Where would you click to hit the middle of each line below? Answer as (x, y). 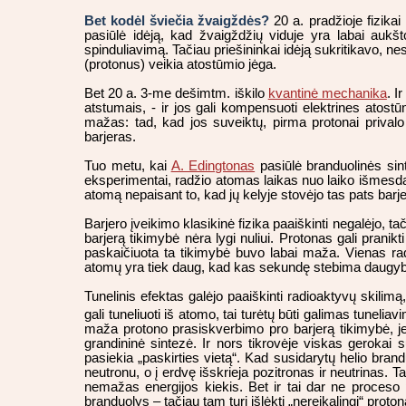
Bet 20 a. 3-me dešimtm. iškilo (176, 94)
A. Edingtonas (213, 166)
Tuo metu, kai (128, 166)
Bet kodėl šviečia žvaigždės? (177, 21)
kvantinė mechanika (327, 94)
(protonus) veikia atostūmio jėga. (180, 65)
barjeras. (110, 137)
